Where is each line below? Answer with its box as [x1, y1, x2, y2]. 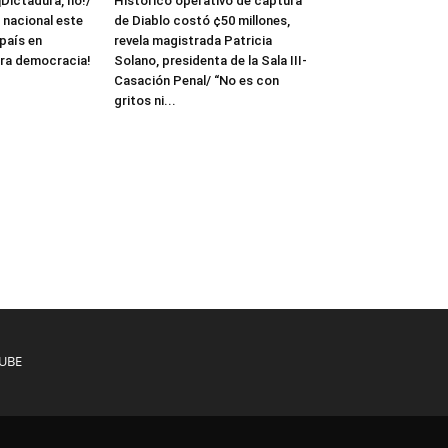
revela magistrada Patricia [114, 32, 272, 48]
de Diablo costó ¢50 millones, [114, 12, 290, 28]
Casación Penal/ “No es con [114, 72, 279, 88]
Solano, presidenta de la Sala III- [114, 52, 307, 68]
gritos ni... [114, 92, 176, 108]
